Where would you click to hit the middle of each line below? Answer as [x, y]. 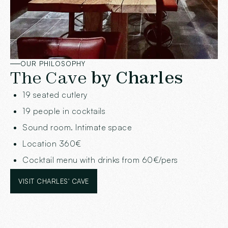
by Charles [135, 78]
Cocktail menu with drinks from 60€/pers [100, 160]
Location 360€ [52, 144]
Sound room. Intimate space [77, 127]
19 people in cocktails [64, 111]
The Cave [49, 78]
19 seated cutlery [55, 95]
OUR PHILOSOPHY [53, 64]
